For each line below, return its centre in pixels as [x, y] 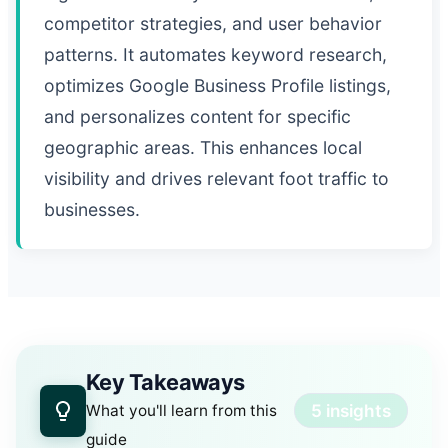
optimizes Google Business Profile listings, [217, 85]
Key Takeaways [165, 381]
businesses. [92, 209]
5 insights [351, 411]
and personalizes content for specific [197, 116]
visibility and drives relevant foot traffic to [216, 178]
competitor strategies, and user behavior [213, 23]
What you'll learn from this [181, 410]
